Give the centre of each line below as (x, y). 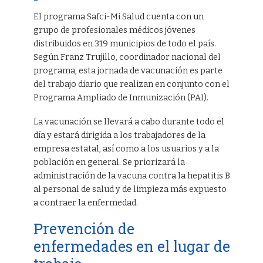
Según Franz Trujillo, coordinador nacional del (127, 58)
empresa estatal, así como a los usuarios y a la (126, 149)
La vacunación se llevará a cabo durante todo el (129, 122)
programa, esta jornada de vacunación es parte (128, 71)
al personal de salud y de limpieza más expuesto (130, 189)
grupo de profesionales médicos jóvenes (114, 31)
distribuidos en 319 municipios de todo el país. (124, 44)
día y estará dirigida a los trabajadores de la (119, 135)
